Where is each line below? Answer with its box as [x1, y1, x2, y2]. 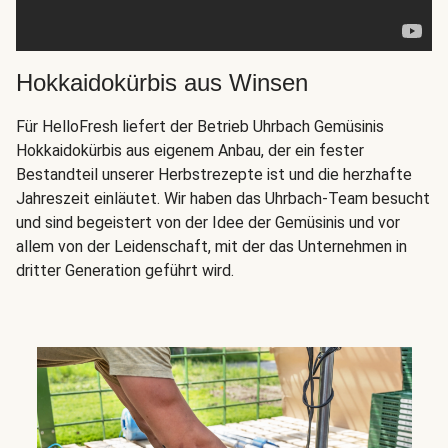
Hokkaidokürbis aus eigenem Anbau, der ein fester [16, 141, 364, 161]
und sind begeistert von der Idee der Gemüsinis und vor [16, 213, 400, 233]
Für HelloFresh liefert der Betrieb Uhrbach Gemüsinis [16, 117, 384, 137]
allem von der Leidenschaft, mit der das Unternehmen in [16, 237, 407, 257]
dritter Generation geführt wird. [16, 261, 234, 281]
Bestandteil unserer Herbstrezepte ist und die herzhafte [16, 165, 412, 185]
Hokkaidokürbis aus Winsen [16, 69, 308, 97]
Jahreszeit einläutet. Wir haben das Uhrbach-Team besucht [16, 189, 430, 209]
